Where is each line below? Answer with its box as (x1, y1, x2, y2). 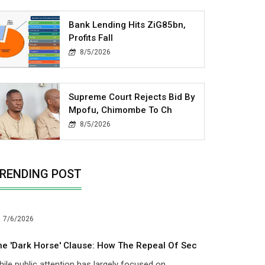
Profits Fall (69, 32, 114, 43)
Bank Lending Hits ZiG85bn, (69, 19, 186, 30)
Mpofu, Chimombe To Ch (69, 104, 173, 115)
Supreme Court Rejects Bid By (69, 91, 195, 102)
